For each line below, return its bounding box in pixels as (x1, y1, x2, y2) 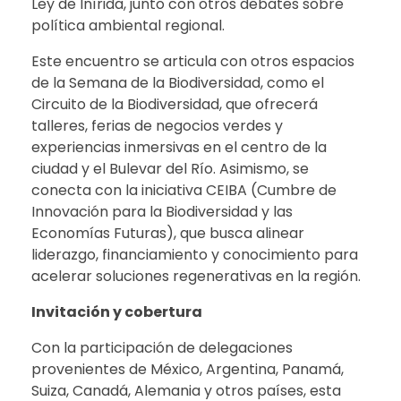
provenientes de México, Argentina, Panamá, (31, 359, 344, 380)
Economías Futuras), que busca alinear (31, 223, 304, 244)
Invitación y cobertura (31, 302, 202, 323)
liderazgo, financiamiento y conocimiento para (31, 244, 358, 266)
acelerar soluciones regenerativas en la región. (31, 266, 361, 287)
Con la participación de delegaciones (31, 337, 293, 359)
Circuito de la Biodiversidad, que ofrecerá (31, 94, 318, 115)
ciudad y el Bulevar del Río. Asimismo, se (31, 158, 309, 180)
